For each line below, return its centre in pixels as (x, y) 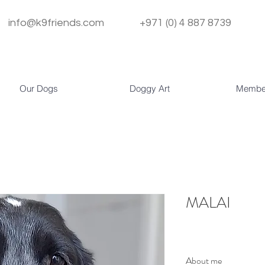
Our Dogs (38, 88)
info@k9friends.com (73, 23)
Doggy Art (150, 88)
